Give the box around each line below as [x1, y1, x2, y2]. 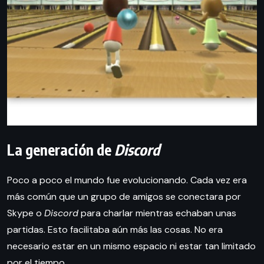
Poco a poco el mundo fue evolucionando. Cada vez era [7, 174, 247, 187]
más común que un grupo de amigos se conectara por [7, 190, 241, 203]
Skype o [7, 207, 44, 220]
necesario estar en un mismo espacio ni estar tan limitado [7, 240, 256, 253]
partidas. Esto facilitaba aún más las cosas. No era [7, 223, 223, 236]
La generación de [7, 140, 114, 160]
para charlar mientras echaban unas [78, 207, 236, 220]
